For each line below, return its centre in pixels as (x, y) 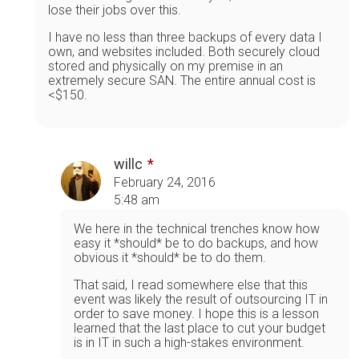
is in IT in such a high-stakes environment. (189, 342)
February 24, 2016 (165, 182)
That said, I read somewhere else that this (191, 284)
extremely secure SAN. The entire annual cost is (182, 80)
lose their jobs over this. (115, 10)
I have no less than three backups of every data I (185, 37)
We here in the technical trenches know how (197, 228)
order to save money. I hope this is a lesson (196, 313)
